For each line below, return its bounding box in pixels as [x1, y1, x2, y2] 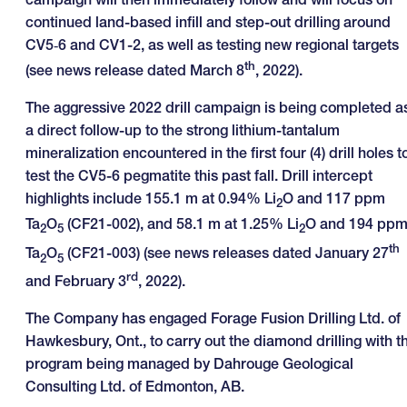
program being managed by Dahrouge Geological [25, 354, 353, 373]
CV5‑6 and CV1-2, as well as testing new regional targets [25, 35, 399, 54]
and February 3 [25, 272, 126, 291]
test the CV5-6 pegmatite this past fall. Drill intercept [25, 166, 372, 185]
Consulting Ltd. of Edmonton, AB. [25, 377, 244, 396]
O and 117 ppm [283, 189, 385, 208]
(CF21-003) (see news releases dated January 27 [67, 243, 389, 262]
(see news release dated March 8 [25, 61, 244, 80]
